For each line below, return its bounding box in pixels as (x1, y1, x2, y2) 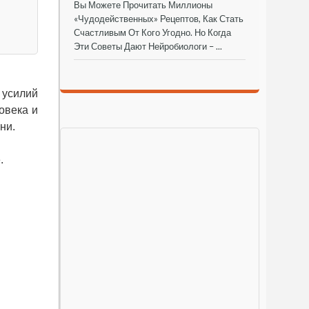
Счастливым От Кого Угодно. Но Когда (74, 26, 231, 38)
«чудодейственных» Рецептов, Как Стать (74, 12, 243, 24)
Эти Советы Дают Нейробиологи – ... (74, 40, 222, 52)
